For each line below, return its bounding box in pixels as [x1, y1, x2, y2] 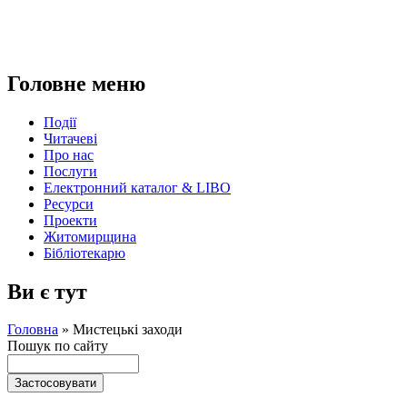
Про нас [44, 146, 94, 163]
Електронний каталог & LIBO [44, 179, 231, 195]
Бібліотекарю [44, 244, 125, 261]
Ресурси [44, 195, 94, 212]
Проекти [44, 212, 97, 228]
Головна [7, 322, 58, 338]
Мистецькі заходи [73, 322, 183, 338]
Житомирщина [44, 228, 136, 244]
